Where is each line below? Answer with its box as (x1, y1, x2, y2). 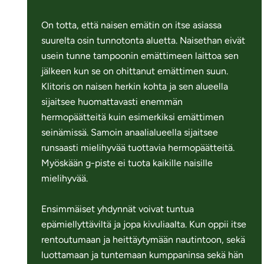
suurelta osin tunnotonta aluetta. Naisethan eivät (41, 34, 246, 46)
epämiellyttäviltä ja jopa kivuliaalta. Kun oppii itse (41, 218, 247, 230)
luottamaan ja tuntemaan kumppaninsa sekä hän (41, 249, 244, 260)
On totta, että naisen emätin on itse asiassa (41, 19, 222, 31)
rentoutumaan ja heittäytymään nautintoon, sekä (41, 233, 246, 245)
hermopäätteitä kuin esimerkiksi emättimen (41, 111, 225, 123)
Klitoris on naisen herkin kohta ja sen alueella (41, 80, 229, 92)
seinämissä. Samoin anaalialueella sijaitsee (41, 126, 219, 138)
